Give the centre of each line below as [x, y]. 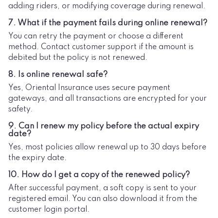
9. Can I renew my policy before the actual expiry [104, 126]
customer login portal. [49, 209]
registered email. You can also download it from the [103, 199]
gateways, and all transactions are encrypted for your [108, 99]
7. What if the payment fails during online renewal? [108, 23]
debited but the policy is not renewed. [78, 58]
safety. [20, 109]
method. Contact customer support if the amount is [101, 47]
